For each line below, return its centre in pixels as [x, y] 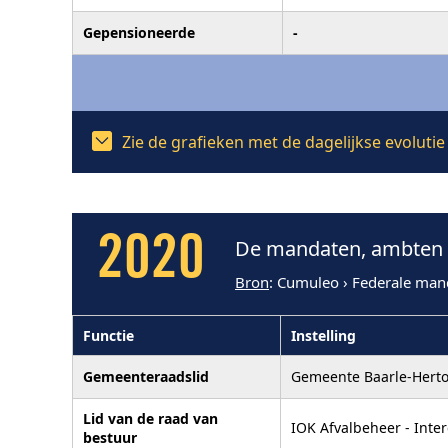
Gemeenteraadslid [146, 376]
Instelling [323, 335]
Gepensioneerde [139, 32]
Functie [108, 335]
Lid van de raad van [150, 418]
